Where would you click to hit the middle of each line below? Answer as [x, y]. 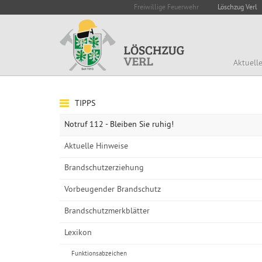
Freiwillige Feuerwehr [166, 8]
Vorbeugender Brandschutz [113, 190]
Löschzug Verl [237, 8]
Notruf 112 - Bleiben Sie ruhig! [119, 125]
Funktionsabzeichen [99, 254]
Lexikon [78, 233]
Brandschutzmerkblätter [107, 211]
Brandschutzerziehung [104, 168]
